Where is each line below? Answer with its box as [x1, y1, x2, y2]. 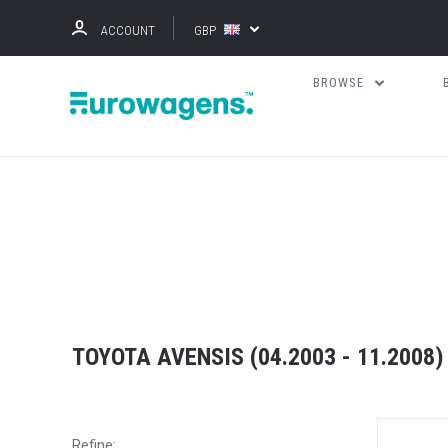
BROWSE [313, 75, 369, 90]
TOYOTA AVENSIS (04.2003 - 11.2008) [72, 343, 444, 372]
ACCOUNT [101, 23, 155, 38]
